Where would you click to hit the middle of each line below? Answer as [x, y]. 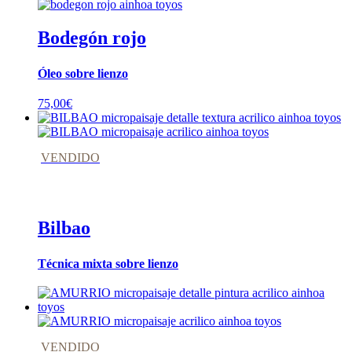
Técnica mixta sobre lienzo [108, 263]
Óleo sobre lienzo [83, 74]
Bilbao [64, 227]
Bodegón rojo [92, 38]
